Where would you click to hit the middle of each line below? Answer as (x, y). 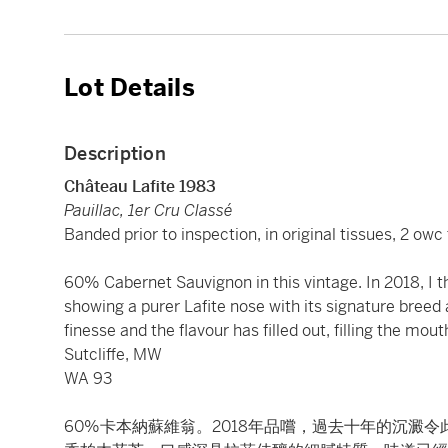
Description (115, 153)
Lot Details (129, 87)
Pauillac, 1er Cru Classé (148, 210)
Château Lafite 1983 (140, 186)
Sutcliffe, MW (113, 354)
